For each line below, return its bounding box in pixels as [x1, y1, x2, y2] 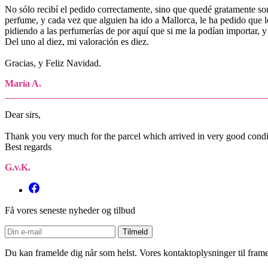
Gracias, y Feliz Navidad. [5, 57, 101, 68]
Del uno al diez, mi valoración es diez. [5, 36, 149, 47]
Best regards [5, 141, 51, 152]
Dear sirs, [5, 109, 41, 120]
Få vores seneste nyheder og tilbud [5, 205, 135, 215]
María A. [5, 78, 41, 89]
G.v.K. [5, 162, 31, 172]
